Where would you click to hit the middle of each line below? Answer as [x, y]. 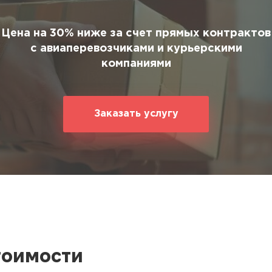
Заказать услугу [136, 114]
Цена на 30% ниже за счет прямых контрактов [136, 33]
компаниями [136, 64]
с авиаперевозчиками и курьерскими [136, 49]
